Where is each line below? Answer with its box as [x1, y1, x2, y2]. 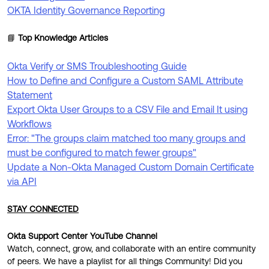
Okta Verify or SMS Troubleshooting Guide [7, 61, 187, 71]
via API [7, 176, 37, 187]
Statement [7, 89, 52, 100]
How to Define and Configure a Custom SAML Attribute [7, 75, 243, 86]
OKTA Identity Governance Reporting [7, 5, 165, 16]
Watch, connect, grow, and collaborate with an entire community [7, 244, 256, 253]
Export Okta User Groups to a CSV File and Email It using [7, 104, 248, 115]
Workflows [7, 118, 52, 129]
